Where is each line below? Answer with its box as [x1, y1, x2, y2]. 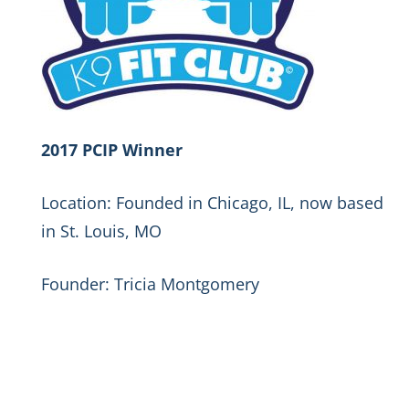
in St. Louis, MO [41, 220, 162, 242]
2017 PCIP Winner [41, 139, 183, 161]
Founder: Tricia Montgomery [41, 273, 259, 295]
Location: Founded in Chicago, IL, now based [41, 192, 383, 214]
